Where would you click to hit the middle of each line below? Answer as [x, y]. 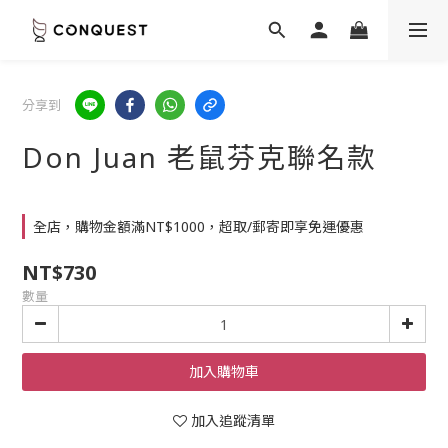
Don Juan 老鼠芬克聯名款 [199, 157]
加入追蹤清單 [233, 420]
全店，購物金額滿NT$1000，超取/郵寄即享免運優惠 [198, 226]
